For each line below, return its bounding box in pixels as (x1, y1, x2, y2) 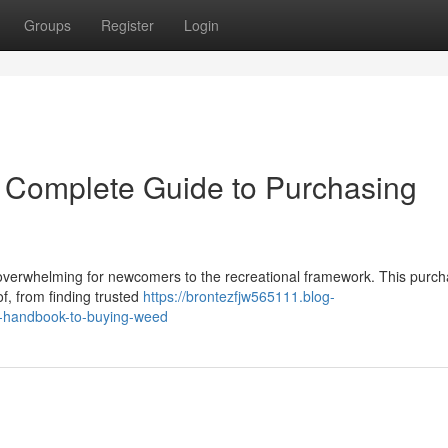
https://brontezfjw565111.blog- (143, 286, 335, 306)
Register (101, 15, 154, 35)
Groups (24, 15, 71, 35)
